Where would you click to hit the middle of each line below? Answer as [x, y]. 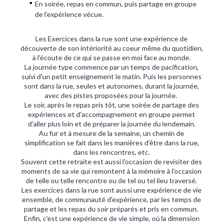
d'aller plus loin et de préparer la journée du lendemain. [111, 124]
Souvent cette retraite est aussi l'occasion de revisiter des [111, 162]
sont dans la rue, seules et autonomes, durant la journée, [111, 86]
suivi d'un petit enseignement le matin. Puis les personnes [111, 76]
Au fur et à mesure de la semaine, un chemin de [111, 133]
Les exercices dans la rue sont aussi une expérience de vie [111, 190]
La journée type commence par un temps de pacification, [111, 67]
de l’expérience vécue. [69, 14]
